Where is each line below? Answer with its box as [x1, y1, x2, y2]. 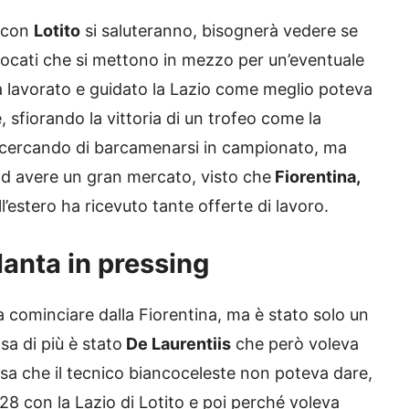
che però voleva [231, 334, 359, 354]
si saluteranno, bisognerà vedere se [80, 21, 358, 41]
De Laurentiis [122, 334, 231, 354]
